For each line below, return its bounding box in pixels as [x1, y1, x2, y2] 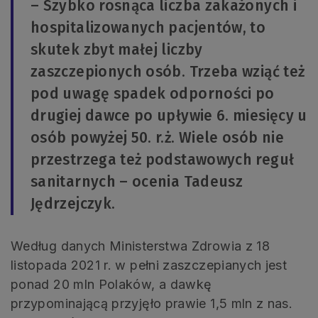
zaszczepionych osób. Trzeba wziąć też [31, 62, 305, 81]
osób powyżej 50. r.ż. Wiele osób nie [31, 128, 284, 147]
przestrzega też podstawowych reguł [31, 150, 295, 169]
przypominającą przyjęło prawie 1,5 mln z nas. [11, 295, 293, 311]
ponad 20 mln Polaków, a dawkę [11, 276, 212, 292]
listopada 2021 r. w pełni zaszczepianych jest [11, 257, 287, 273]
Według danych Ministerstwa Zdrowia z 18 [11, 238, 270, 253]
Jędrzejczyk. [31, 194, 116, 213]
